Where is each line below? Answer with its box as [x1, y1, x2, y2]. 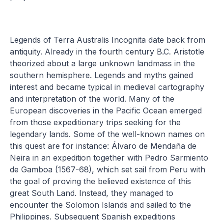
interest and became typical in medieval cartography [10, 82, 205, 92]
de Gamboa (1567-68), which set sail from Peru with [10, 164, 206, 174]
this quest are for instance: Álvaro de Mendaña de [10, 140, 197, 151]
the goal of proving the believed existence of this [10, 176, 192, 186]
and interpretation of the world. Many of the [10, 93, 175, 104]
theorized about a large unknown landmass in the [10, 58, 195, 68]
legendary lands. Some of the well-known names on [10, 129, 205, 139]
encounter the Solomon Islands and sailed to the [10, 199, 192, 210]
